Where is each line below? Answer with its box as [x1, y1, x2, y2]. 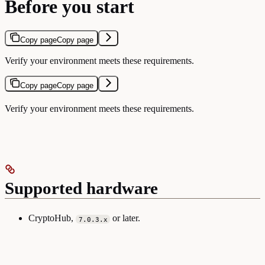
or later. [110, 213, 141, 224]
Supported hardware [5, 179, 158, 198]
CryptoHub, [28, 213, 76, 224]
